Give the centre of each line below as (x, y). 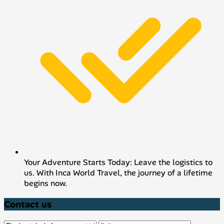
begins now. (45, 183)
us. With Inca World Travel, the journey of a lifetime (118, 173)
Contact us (28, 204)
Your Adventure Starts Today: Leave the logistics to (118, 162)
